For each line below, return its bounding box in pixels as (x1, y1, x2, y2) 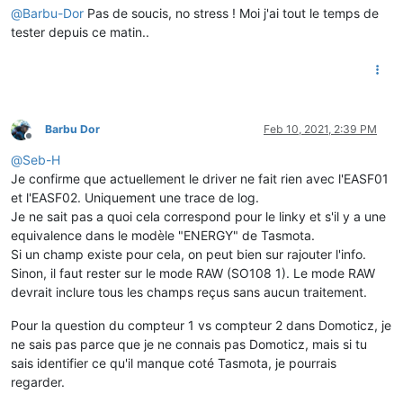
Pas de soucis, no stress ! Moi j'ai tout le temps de (84, 5, 379, 22)
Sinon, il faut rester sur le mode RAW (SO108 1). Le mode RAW (11, 265, 375, 282)
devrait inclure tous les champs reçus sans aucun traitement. (11, 284, 367, 300)
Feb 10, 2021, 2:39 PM (264, 122, 377, 137)
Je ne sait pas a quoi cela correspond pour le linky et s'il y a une (11, 209, 386, 225)
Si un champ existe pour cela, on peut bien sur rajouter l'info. (11, 246, 366, 263)
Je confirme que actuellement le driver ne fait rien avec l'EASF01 (11, 171, 389, 187)
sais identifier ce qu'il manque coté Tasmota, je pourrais (11, 355, 336, 372)
